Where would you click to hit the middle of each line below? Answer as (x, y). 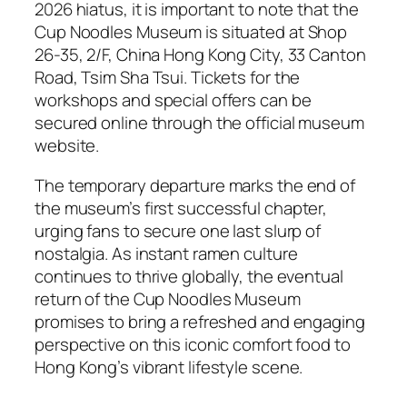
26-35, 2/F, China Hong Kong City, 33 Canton (200, 55)
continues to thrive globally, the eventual (189, 276)
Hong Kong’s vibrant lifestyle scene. (169, 367)
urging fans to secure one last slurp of (178, 230)
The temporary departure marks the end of (195, 185)
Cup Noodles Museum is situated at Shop (191, 32)
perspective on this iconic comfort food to (193, 344)
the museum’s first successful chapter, (181, 208)
